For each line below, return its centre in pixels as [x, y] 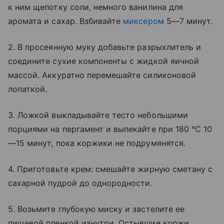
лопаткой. [28, 89]
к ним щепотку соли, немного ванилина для [95, 7]
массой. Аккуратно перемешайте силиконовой [102, 75]
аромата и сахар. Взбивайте [66, 21]
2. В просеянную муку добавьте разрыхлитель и [105, 47]
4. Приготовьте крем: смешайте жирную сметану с [110, 169]
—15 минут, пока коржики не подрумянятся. [97, 143]
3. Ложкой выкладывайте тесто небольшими [98, 115]
